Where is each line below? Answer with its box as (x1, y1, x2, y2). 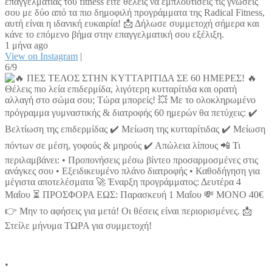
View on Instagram (5, 51, 78, 62)
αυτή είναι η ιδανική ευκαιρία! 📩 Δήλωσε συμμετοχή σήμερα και (5, 18, 259, 29)
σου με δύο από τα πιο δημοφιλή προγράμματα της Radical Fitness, (5, 7, 265, 18)
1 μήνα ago (5, 40, 48, 51)
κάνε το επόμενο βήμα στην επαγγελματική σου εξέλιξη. (5, 29, 224, 40)
